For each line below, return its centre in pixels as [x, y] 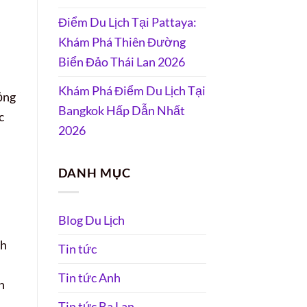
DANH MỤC [94, 173]
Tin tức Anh [89, 277]
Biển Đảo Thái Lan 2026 [121, 61]
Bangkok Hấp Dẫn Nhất [121, 110]
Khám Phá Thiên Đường [122, 41]
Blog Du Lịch [91, 220]
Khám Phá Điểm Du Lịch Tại [132, 90]
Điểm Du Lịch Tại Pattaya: [127, 22]
